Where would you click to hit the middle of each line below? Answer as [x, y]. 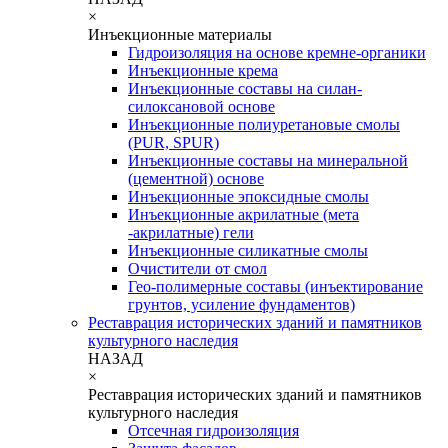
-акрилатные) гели [191, 232]
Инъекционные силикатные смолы [248, 250]
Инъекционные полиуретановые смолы [264, 124]
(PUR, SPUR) [173, 142]
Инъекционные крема [203, 70]
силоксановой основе [201, 106]
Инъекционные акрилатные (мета [243, 214]
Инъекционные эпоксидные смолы [248, 196]
